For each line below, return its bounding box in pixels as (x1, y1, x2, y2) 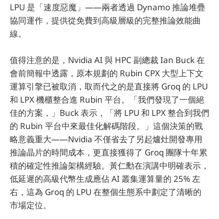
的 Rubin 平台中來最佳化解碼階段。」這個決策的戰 (10, 120, 203, 131)
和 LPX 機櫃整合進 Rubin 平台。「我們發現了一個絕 (10, 93, 204, 105)
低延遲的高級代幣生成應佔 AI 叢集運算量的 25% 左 (10, 173, 200, 184)
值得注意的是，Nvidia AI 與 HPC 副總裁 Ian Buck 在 (10, 54, 205, 66)
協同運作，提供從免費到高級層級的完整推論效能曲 (10, 14, 201, 26)
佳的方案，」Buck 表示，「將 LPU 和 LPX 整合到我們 (10, 107, 209, 118)
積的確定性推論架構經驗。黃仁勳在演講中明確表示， (10, 159, 209, 171)
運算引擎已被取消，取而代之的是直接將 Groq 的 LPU (10, 80, 208, 92)
